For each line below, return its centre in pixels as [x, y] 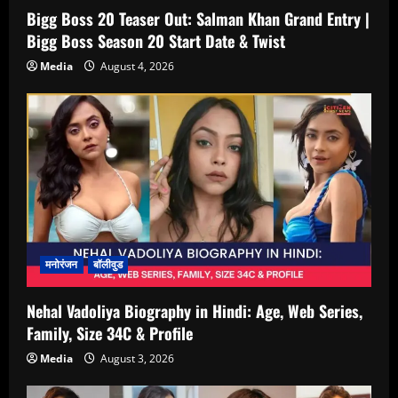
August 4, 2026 [136, 66]
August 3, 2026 [136, 359]
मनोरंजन [62, 265]
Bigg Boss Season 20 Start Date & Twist [156, 40]
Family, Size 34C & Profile [110, 334]
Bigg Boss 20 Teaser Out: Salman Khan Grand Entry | [198, 18]
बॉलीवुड [107, 265]
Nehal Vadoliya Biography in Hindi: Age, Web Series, [195, 311]
